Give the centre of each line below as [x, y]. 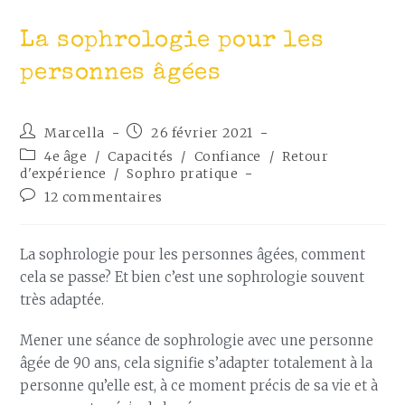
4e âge [66, 156]
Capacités [141, 156]
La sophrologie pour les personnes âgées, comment [193, 254]
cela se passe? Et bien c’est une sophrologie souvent [193, 277]
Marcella [75, 133]
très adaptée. [62, 300]
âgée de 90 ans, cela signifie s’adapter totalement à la [197, 363]
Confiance [228, 156]
